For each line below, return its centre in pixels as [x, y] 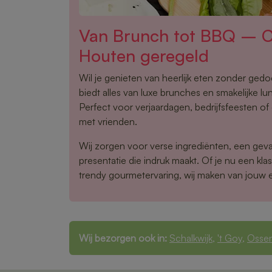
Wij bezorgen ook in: [123, 238]
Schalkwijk [191, 238]
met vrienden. [108, 121]
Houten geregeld [144, 55]
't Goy [230, 238]
